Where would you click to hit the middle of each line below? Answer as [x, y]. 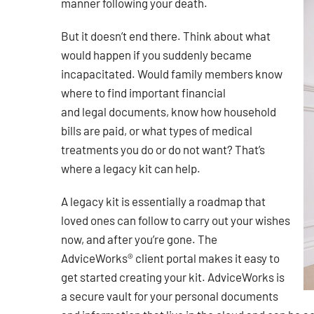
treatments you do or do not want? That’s [163, 150]
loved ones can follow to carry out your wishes [176, 221]
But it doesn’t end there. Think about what [166, 37]
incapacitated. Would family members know [172, 75]
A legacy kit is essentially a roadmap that [163, 202]
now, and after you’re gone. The [139, 240]
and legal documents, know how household [169, 112]
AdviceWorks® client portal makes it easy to [170, 259]
